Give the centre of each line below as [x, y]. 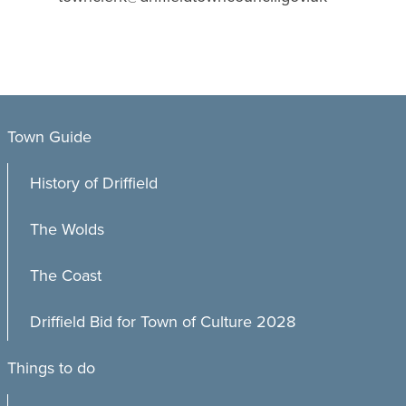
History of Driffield [94, 183]
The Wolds [67, 229]
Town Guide [49, 137]
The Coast [66, 275]
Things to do [51, 368]
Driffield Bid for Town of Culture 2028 [163, 322]
